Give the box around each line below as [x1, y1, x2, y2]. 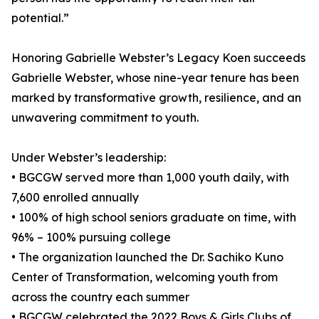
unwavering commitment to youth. [11, 110, 199, 125]
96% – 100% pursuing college [11, 230, 171, 245]
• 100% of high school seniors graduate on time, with [11, 210, 296, 225]
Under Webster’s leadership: [11, 150, 166, 165]
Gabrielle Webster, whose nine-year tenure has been [11, 70, 299, 85]
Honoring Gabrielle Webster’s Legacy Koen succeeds [11, 51, 305, 66]
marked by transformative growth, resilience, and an [11, 90, 301, 105]
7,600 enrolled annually [11, 190, 139, 205]
